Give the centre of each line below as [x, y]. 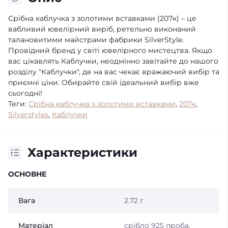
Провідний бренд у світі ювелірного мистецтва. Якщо [110, 50]
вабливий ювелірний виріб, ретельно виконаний [102, 29]
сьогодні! [25, 93]
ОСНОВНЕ [27, 174]
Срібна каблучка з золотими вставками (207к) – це [102, 18]
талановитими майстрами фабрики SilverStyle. [96, 40]
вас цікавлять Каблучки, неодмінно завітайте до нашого [113, 61]
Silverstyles [28, 115]
